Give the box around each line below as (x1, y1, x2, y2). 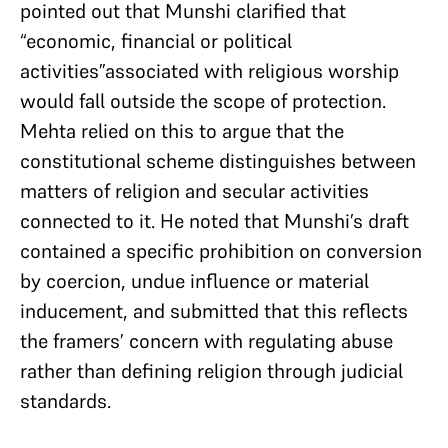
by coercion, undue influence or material (20, 268, 369, 294)
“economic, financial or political (20, 28, 292, 54)
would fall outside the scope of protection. (20, 88, 386, 114)
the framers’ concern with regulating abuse (20, 328, 393, 354)
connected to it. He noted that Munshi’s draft (20, 208, 409, 234)
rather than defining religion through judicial (20, 358, 403, 384)
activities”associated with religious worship (20, 58, 399, 84)
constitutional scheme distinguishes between (20, 148, 416, 174)
